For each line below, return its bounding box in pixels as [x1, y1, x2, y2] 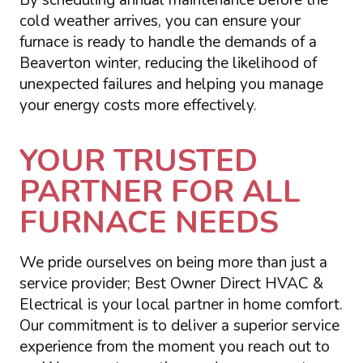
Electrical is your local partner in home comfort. [19, 293, 343, 315]
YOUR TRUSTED [19, 139, 258, 182]
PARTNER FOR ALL [19, 170, 301, 213]
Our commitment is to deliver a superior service [19, 314, 340, 336]
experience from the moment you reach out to [19, 335, 330, 357]
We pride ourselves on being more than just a [19, 251, 327, 273]
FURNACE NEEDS [19, 201, 279, 244]
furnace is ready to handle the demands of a [19, 32, 317, 53]
